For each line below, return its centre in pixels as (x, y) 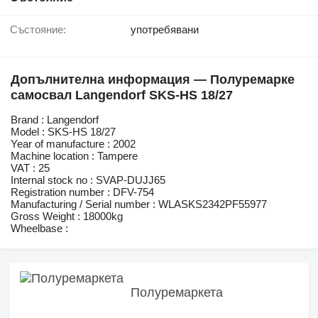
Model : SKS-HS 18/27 (63, 132)
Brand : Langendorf (55, 120)
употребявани (165, 30)
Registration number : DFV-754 (82, 192)
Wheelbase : (39, 229)
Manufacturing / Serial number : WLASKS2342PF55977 (139, 204)
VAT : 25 (30, 168)
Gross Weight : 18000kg (67, 216)
